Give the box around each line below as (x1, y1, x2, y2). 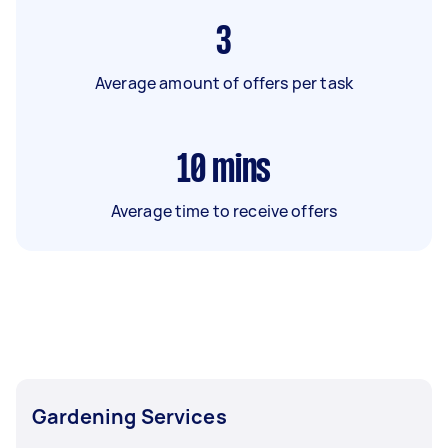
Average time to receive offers (110, 200, 338, 222)
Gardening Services (32, 403, 227, 430)
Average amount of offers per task (95, 72, 353, 94)
